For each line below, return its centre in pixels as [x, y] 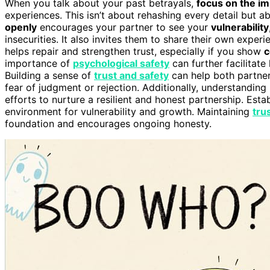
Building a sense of [49, 75]
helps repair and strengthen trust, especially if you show [134, 51]
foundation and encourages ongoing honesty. [108, 123]
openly [21, 27]
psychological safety [121, 63]
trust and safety [131, 75]
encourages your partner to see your [124, 27]
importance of [39, 63]
